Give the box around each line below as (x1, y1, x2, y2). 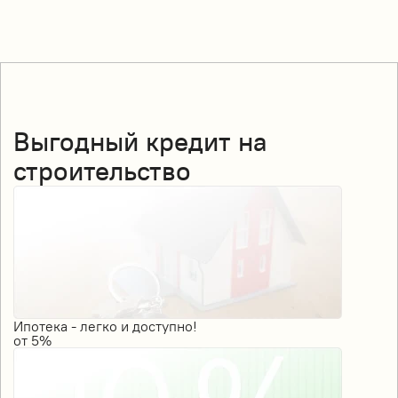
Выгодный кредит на (13, 123, 267, 158)
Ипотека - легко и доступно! (13, 316, 197, 335)
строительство (13, 153, 191, 187)
